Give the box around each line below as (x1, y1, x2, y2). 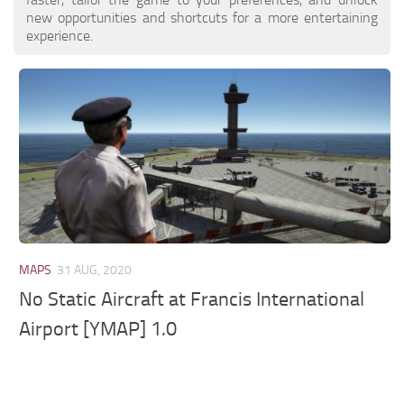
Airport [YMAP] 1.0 (19, 317, 178, 342)
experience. (26, 26, 93, 44)
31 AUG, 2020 (57, 262, 133, 278)
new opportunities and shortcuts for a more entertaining (26, 8, 378, 26)
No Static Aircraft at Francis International (19, 288, 365, 312)
